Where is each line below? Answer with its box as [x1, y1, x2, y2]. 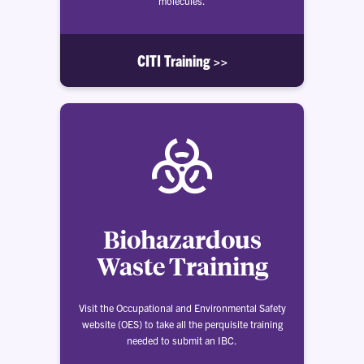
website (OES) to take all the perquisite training [81, 318, 283, 330]
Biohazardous [102, 223, 262, 255]
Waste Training [96, 250, 268, 282]
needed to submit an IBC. [127, 334, 237, 346]
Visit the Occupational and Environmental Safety [78, 301, 286, 314]
